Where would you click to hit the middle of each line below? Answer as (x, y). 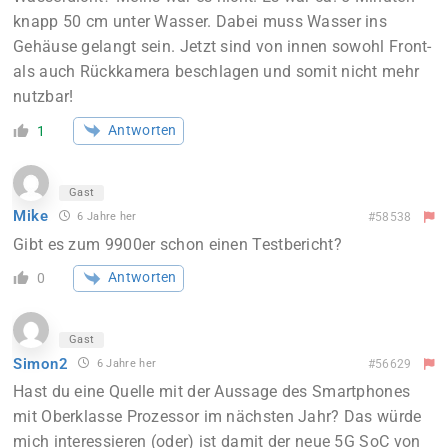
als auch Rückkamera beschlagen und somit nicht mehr (216, 72)
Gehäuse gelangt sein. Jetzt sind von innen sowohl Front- (222, 47)
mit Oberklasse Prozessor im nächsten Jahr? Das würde (217, 417)
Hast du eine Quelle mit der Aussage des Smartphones (212, 392)
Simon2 (41, 363)
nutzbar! (43, 97)
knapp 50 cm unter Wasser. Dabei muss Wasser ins (200, 22)
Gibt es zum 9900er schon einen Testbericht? (177, 244)
